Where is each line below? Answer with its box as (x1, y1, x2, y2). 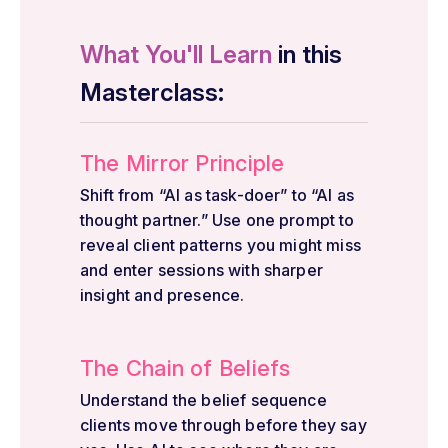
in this (272, 39, 342, 69)
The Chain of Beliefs (80, 354, 291, 381)
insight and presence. (80, 284, 245, 305)
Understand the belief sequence (80, 389, 327, 410)
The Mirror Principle (80, 149, 285, 176)
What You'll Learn (80, 39, 272, 69)
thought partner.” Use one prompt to (80, 209, 355, 230)
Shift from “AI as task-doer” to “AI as (80, 184, 355, 205)
